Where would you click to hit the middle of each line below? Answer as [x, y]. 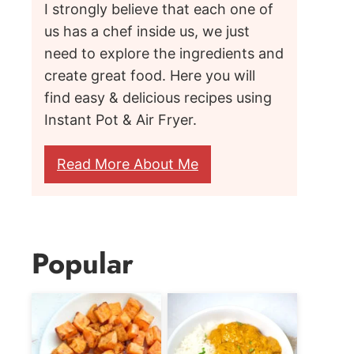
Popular [83, 264]
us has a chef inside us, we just [147, 31]
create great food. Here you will [150, 75]
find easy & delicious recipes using [158, 98]
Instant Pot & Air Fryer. [121, 120]
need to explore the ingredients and [164, 53]
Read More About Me [128, 164]
